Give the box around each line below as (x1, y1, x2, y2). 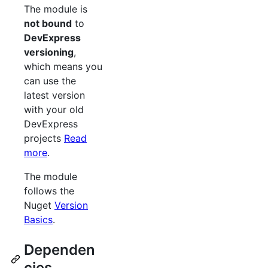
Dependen (24, 241, 95, 259)
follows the (24, 185, 74, 197)
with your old (24, 103, 84, 116)
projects (24, 132, 64, 145)
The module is (24, 3, 87, 16)
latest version (24, 89, 85, 102)
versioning (24, 46, 74, 59)
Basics (24, 214, 53, 226)
